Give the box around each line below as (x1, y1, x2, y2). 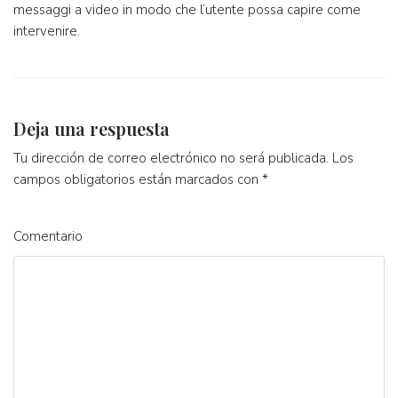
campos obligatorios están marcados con (13, 170, 262, 188)
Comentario (13, 227, 83, 245)
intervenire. (13, 21, 80, 40)
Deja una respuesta (13, 115, 170, 140)
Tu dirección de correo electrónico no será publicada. (13, 148, 329, 167)
